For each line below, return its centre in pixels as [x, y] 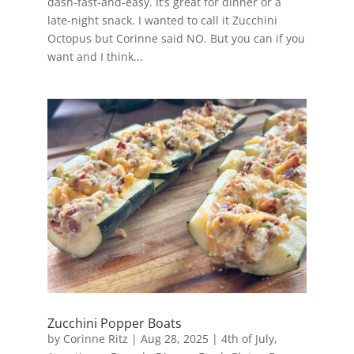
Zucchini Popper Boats [114, 324]
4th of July [247, 339]
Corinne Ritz [95, 339]
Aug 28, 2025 [174, 339]
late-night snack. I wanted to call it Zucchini [162, 21]
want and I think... [95, 57]
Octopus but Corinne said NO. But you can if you [176, 39]
